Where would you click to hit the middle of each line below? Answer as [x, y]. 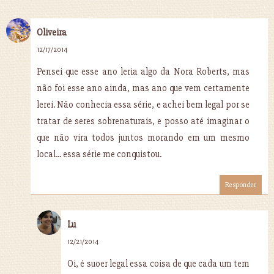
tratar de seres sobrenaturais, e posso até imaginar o [143, 121]
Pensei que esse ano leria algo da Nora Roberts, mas [143, 71]
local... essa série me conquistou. [99, 154]
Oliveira [52, 32]
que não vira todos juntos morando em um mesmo [143, 137]
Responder [241, 185]
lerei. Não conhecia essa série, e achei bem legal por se [143, 104]
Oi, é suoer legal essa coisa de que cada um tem [158, 263]
